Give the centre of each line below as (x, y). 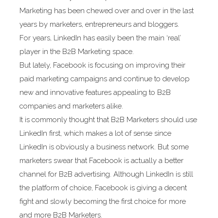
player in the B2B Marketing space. (76, 52)
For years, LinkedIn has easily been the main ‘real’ (100, 38)
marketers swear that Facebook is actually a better (101, 161)
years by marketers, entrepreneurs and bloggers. (99, 25)
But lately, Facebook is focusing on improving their (102, 65)
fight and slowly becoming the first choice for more (102, 202)
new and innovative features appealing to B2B (95, 93)
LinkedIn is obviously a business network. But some (104, 147)
